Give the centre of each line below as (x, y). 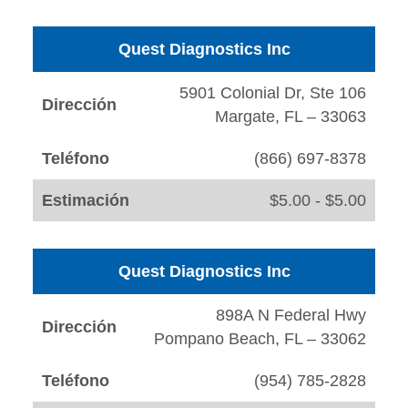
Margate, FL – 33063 (291, 117)
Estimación (86, 201)
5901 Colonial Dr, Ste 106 (273, 93)
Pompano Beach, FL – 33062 (260, 339)
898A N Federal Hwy (291, 316)
